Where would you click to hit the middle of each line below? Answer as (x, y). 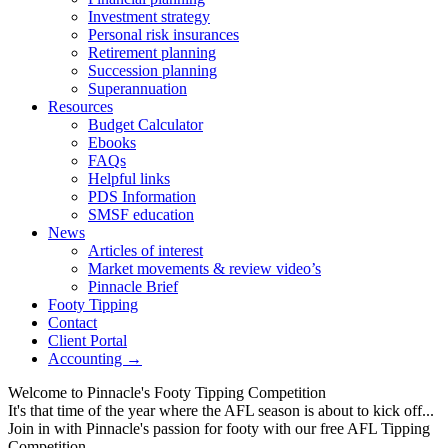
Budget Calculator (145, 124)
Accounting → (95, 358)
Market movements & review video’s (204, 268)
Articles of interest (145, 250)
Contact (72, 322)
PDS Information (142, 196)
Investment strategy (149, 16)
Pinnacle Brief (133, 286)
